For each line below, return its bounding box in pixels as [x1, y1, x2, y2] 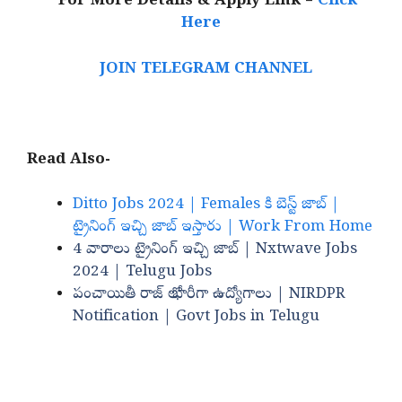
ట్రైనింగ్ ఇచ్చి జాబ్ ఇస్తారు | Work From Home [73, 217, 372, 239]
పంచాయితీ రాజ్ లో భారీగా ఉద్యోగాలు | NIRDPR [73, 284, 345, 306]
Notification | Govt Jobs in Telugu [73, 307, 319, 328]
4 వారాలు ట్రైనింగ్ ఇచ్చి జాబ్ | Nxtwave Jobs [73, 240, 357, 261]
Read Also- [27, 149, 110, 170]
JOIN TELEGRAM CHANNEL [85, 58, 317, 80]
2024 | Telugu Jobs [73, 262, 212, 284]
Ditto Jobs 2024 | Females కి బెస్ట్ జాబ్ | [73, 195, 339, 216]
